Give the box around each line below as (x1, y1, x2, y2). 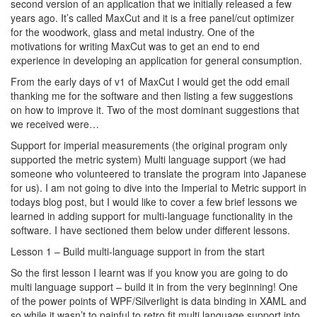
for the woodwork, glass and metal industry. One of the (11, 25, 255, 39)
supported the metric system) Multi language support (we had (11, 152, 286, 166)
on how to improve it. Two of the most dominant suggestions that (11, 103, 299, 117)
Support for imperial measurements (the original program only (11, 138, 287, 152)
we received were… (11, 117, 99, 131)
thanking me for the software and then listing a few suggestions (11, 88, 293, 103)
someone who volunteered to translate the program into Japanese (11, 166, 306, 180)
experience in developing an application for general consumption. (11, 53, 302, 67)
